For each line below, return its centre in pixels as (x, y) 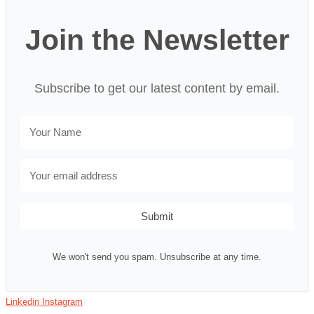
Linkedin (22, 301)
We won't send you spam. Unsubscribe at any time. (157, 257)
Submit (157, 216)
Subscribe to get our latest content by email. (157, 88)
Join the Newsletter (157, 40)
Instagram (62, 301)
